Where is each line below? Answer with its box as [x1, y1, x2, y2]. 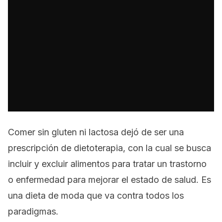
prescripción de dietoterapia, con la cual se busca [8, 143, 211, 153]
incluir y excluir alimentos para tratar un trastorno [8, 159, 207, 169]
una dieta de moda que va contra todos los [8, 190, 184, 201]
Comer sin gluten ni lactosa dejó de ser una [8, 127, 184, 137]
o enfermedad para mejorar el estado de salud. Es [8, 174, 211, 185]
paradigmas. [8, 206, 58, 217]
